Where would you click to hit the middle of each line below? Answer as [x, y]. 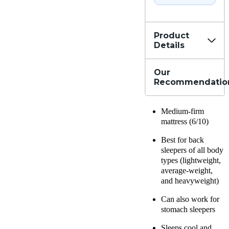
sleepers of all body [192, 150]
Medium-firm [182, 111]
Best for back [182, 140]
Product [171, 36]
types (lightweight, [191, 161]
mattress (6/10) [186, 122]
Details [169, 45]
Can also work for [190, 199]
